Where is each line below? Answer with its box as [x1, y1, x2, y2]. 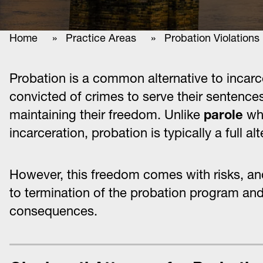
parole [200, 107, 243, 123]
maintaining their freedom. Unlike [9, 107, 200, 123]
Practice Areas [66, 31, 136, 45]
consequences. [9, 203, 97, 219]
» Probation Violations [142, 31, 259, 45]
